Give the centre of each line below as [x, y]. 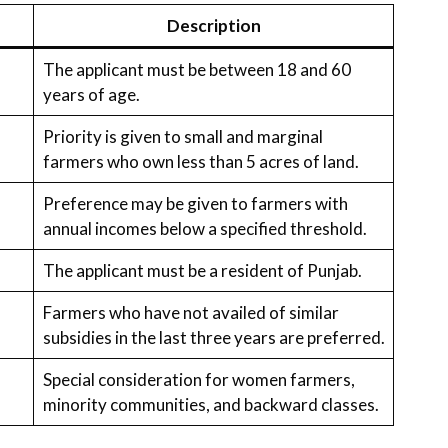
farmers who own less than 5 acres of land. [200, 162]
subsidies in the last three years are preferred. [213, 338]
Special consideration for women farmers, [198, 380]
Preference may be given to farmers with [195, 204]
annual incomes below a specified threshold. [204, 229]
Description [213, 26]
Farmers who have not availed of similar [190, 313]
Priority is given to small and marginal [182, 137]
